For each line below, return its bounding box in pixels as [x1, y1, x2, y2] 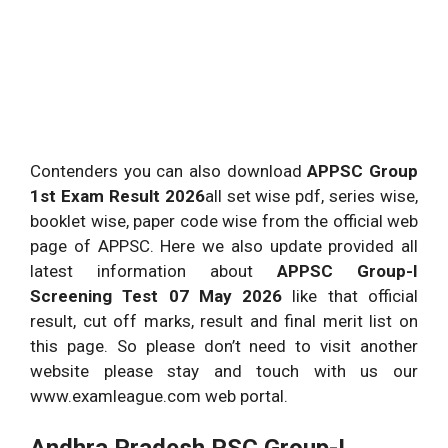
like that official [292, 285, 419, 306]
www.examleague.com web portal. [30, 385, 288, 406]
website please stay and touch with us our [30, 360, 418, 381]
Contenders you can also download [30, 160, 308, 181]
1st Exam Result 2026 [30, 185, 205, 206]
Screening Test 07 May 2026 [30, 285, 293, 306]
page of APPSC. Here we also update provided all [30, 235, 418, 256]
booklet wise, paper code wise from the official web [30, 210, 418, 231]
